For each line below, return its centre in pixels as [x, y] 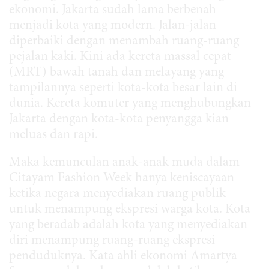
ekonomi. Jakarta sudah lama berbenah [113, 11]
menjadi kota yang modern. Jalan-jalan [113, 26]
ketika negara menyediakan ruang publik [117, 194]
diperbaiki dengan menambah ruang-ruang [124, 42]
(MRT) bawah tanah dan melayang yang [116, 73]
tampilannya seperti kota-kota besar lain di [123, 89]
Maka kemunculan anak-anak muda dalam [124, 163]
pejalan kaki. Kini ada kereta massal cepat [120, 57]
